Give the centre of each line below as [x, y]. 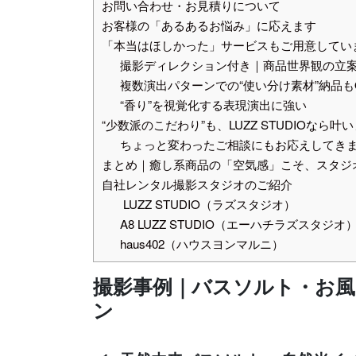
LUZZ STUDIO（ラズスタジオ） [207, 203]
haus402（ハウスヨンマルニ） [201, 243]
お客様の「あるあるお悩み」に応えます [209, 25]
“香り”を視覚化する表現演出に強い [213, 104]
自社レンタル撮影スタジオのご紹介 [197, 184]
